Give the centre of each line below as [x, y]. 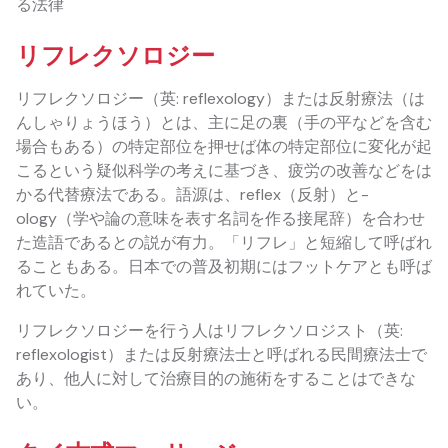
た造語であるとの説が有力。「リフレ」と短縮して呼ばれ [224, 243]
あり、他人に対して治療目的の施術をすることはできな [216, 379]
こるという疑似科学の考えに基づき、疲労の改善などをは [224, 171]
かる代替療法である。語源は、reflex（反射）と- [192, 195]
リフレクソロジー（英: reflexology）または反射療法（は [220, 99]
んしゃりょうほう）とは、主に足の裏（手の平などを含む [224, 123]
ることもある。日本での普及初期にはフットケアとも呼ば [224, 267]
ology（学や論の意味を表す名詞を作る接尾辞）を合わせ [220, 219]
